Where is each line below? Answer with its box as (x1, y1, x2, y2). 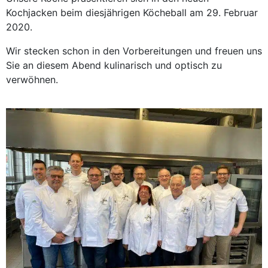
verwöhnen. (6, 73, 58, 86)
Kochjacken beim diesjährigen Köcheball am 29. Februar (6, 6, 258, 19)
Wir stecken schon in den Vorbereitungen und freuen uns (6, 44, 262, 57)
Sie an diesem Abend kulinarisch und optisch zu (6, 59, 222, 71)
